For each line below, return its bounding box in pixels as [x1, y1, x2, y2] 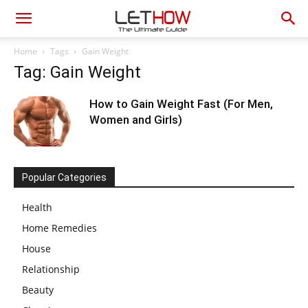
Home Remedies [22, 221, 97, 234]
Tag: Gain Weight [14, 63, 141, 82]
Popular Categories [22, 172, 107, 183]
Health [22, 201, 52, 214]
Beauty [22, 283, 54, 296]
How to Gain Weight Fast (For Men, [89, 97, 273, 111]
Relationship [22, 263, 80, 276]
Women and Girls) [89, 113, 182, 126]
